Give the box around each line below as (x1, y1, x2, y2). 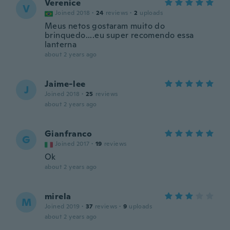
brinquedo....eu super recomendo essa (45, 30, 194, 41)
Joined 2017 (55, 140, 90, 148)
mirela (45, 191, 71, 202)
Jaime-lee (45, 79, 86, 89)
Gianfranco (45, 128, 92, 139)
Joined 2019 (45, 202, 80, 210)
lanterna (45, 39, 77, 50)
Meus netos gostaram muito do (45, 21, 165, 31)
